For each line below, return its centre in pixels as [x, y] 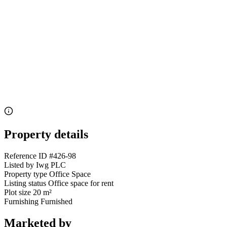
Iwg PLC [51, 165]
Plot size [17, 193]
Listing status [25, 183]
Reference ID [26, 156]
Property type [26, 174]
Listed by [19, 165]
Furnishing [21, 202]
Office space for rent [81, 183]
